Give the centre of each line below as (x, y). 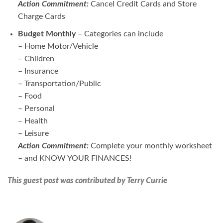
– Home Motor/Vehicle (58, 46)
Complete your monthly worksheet (150, 146)
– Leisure (33, 133)
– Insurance (38, 71)
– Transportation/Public (59, 83)
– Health (33, 121)
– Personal (36, 108)
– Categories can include (120, 34)
